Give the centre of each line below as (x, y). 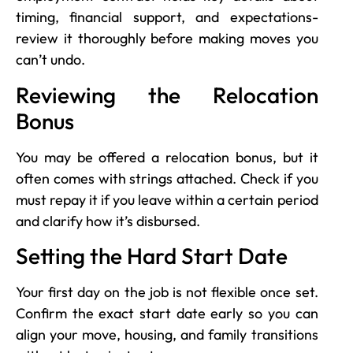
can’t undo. (50, 60)
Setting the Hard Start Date (152, 255)
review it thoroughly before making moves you (167, 39)
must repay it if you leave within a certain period (167, 199)
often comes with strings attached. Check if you (167, 178)
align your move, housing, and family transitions (167, 334)
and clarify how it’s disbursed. (108, 221)
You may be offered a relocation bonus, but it (167, 157)
